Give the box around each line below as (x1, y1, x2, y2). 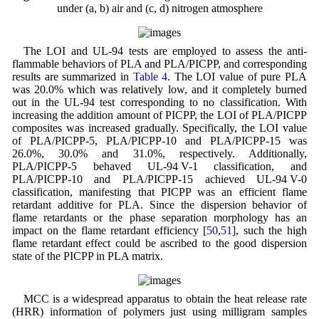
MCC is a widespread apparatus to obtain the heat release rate (23, 292, 308, 305)
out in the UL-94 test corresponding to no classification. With (11, 95, 308, 108)
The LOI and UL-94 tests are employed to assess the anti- (23, 44, 308, 57)
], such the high (232, 224, 308, 236)
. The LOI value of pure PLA (167, 70, 308, 83)
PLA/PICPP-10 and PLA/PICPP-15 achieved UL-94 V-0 (11, 172, 308, 185)
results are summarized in (11, 70, 133, 83)
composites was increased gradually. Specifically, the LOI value (11, 121, 308, 134)
